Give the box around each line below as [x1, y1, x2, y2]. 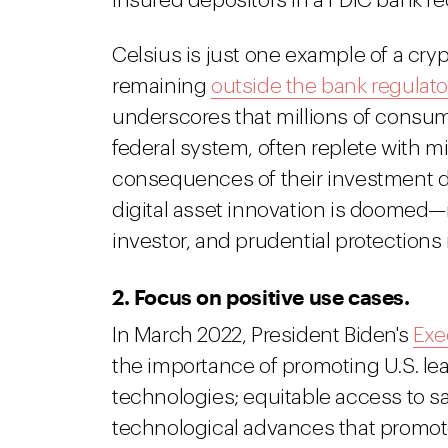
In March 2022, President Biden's [112, 325, 413, 346]
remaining [112, 76, 211, 97]
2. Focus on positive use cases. [112, 284, 410, 309]
